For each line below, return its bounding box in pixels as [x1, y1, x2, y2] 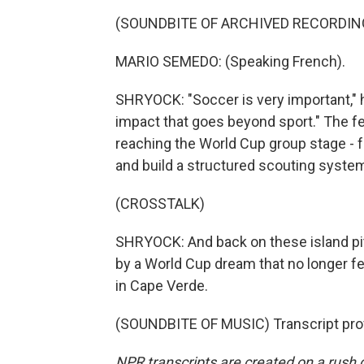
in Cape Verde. [115, 277, 208, 295]
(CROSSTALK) [115, 195, 205, 213]
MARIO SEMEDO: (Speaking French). [115, 53, 345, 71]
